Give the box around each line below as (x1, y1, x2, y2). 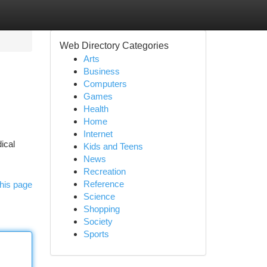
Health (83, 104, 108, 114)
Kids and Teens (83, 141, 143, 151)
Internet (83, 129, 113, 139)
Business (83, 66, 120, 76)
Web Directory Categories (59, 41, 169, 51)
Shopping (83, 204, 120, 214)
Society (83, 216, 113, 226)
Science (83, 191, 115, 201)
